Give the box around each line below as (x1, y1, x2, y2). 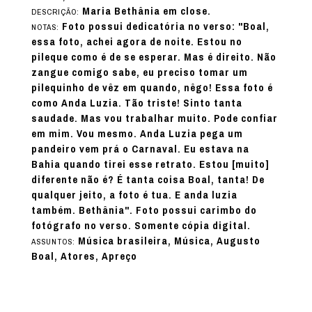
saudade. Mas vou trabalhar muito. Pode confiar (31, 108, 278, 128)
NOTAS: (31, 19, 62, 35)
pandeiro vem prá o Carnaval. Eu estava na (31, 139, 249, 159)
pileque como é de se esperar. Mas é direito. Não (31, 47, 276, 67)
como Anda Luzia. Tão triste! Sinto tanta (31, 93, 242, 113)
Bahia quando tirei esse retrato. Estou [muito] (31, 154, 270, 174)
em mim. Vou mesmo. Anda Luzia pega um (31, 123, 243, 143)
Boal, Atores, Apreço (31, 246, 137, 266)
